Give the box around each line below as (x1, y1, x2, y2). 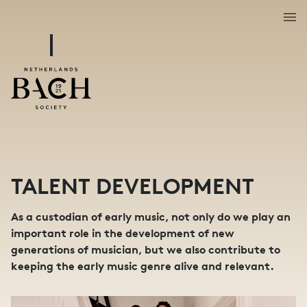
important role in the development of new (11, 226, 234, 240)
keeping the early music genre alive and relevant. (11, 259, 274, 273)
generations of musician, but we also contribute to (11, 243, 280, 256)
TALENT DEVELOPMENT (11, 173, 254, 199)
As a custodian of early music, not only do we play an (11, 210, 291, 223)
